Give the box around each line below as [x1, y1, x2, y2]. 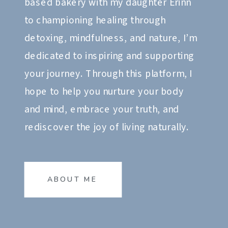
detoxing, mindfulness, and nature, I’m [24, 31, 197, 46]
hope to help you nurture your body [24, 84, 184, 99]
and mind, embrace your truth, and [24, 102, 180, 117]
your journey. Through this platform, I [24, 67, 192, 81]
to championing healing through [24, 13, 166, 28]
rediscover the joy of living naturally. [24, 120, 189, 135]
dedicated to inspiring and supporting [24, 49, 195, 64]
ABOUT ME [47, 174, 98, 185]
